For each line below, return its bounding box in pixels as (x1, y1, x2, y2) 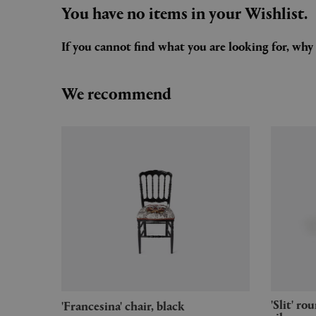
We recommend (61, 81, 171, 104)
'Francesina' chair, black (71, 296, 185, 314)
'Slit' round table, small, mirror (271, 295, 279, 312)
